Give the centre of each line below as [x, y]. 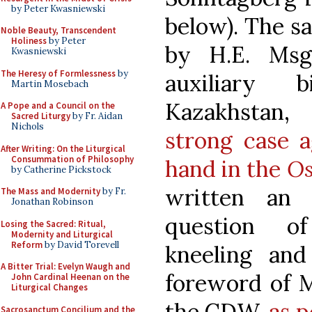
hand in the [226, 169]
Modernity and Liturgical [62, 234]
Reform [27, 244]
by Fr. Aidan [96, 116]
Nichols [28, 126]
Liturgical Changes [49, 287]
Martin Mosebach [50, 84]
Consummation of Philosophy [72, 159]
